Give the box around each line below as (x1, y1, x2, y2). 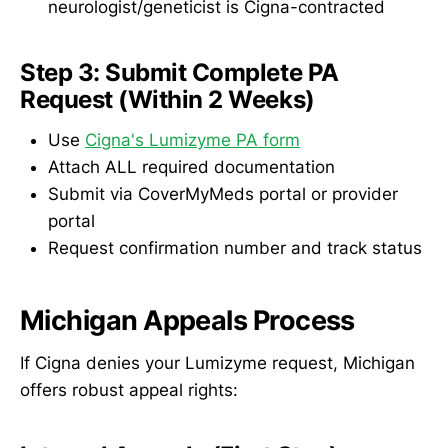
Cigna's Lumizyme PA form (85, 129, 300, 150)
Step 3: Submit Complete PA (20, 58, 339, 88)
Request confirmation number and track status (48, 237, 422, 258)
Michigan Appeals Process (20, 304, 355, 338)
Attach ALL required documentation (48, 156, 335, 177)
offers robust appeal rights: (20, 379, 238, 400)
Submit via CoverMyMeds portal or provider (48, 183, 398, 204)
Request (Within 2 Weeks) (20, 85, 315, 115)
